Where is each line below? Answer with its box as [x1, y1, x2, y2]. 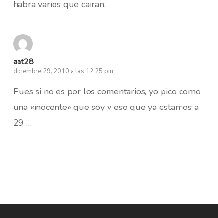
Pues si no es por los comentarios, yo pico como [13, 85, 200, 97]
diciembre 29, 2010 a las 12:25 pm [13, 66, 113, 75]
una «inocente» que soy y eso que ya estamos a [13, 101, 199, 113]
